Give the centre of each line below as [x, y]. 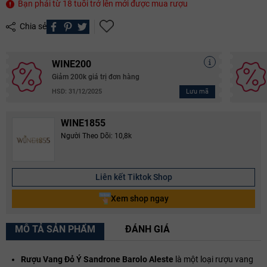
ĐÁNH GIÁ [148, 229]
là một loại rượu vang [214, 259]
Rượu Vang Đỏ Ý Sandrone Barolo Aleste [98, 259]
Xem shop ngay [139, 198]
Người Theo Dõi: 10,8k [96, 136]
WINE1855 [83, 123]
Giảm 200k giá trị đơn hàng [96, 77]
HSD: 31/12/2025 [77, 92]
